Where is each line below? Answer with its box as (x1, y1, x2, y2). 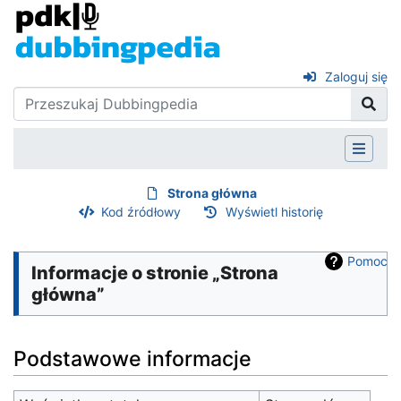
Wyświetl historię (225, 203, 323, 219)
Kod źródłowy (101, 203, 181, 219)
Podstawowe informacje (13, 346, 252, 372)
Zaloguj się (325, 69, 388, 84)
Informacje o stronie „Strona (31, 261, 278, 284)
